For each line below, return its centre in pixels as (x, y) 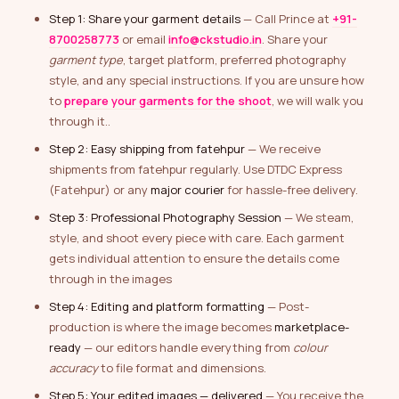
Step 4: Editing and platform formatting (157, 307)
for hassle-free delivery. (291, 190)
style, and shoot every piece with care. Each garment (197, 238)
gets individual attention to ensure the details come (194, 259)
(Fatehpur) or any (100, 190)
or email (144, 40)
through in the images (110, 279)
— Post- (287, 307)
